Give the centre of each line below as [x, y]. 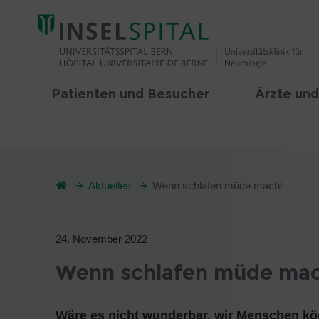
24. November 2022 [101, 239]
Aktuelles [110, 185]
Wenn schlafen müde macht [218, 185]
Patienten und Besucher [130, 94]
